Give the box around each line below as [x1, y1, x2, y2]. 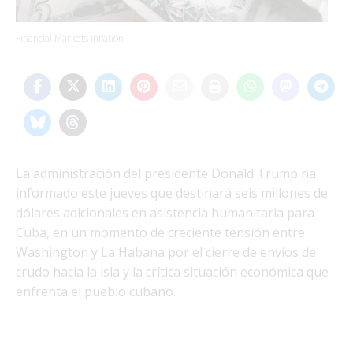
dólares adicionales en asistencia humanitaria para [16, 203, 314, 221]
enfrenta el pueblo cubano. [16, 282, 176, 300]
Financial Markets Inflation [16, 31, 124, 45]
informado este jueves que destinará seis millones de [16, 184, 328, 202]
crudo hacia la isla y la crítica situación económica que [16, 262, 329, 281]
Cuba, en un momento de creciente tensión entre [16, 223, 305, 241]
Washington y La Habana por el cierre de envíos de [16, 243, 316, 261]
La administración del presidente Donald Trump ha [16, 164, 316, 182]
